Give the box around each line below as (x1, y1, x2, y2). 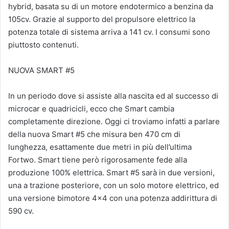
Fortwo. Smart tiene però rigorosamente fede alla (8, 155, 187, 165)
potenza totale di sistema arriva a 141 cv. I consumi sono (8, 27, 210, 37)
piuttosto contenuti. (8, 40, 79, 50)
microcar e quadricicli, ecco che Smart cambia (8, 104, 174, 114)
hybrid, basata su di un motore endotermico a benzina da (8, 2, 213, 12)
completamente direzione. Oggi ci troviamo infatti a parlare (8, 117, 220, 127)
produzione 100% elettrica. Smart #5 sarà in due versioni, (8, 168, 215, 178)
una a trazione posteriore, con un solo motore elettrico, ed (8, 180, 219, 191)
